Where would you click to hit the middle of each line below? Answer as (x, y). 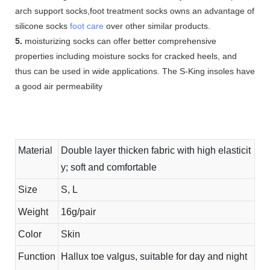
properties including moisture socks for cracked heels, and (126, 56)
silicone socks (42, 26)
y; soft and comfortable (109, 167)
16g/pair (78, 212)
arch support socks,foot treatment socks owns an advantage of (135, 11)
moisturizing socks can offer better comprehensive (119, 41)
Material (35, 150)
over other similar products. (157, 26)
